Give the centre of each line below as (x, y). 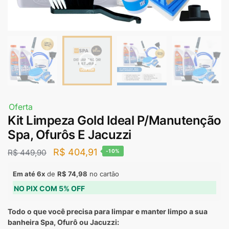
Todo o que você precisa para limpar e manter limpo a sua (108, 211)
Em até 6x (29, 174)
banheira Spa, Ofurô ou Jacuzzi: (63, 222)
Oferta (21, 107)
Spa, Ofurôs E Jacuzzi (70, 135)
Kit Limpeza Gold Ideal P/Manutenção (114, 120)
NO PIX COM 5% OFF (49, 188)
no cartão (103, 174)
